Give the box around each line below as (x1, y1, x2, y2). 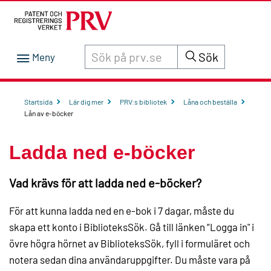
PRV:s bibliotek (120, 97, 167, 106)
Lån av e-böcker (24, 109, 73, 118)
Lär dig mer (69, 97, 103, 106)
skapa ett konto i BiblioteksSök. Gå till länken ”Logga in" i (9, 221, 254, 233)
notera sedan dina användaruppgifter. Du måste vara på (9, 253, 250, 266)
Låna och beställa (183, 97, 237, 106)
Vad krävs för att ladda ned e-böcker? (9, 175, 201, 191)
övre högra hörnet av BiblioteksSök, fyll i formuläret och (9, 237, 250, 250)
